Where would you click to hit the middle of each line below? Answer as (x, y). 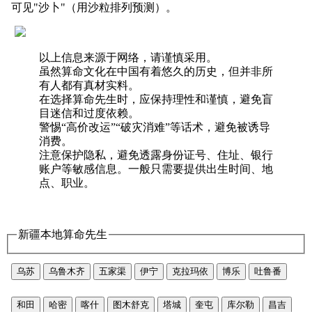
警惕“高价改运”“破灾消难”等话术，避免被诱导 (155, 127)
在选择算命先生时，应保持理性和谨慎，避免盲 (156, 99)
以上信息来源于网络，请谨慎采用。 (128, 57)
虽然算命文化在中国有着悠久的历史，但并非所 (156, 71)
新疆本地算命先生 (63, 234)
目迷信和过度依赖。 (89, 113)
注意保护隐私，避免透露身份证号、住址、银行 (156, 155)
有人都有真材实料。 (89, 85)
